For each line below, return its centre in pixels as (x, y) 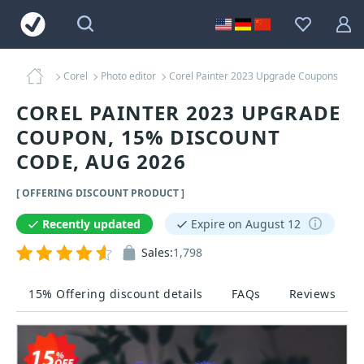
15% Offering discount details (116, 294)
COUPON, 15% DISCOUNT (148, 137)
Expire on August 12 (246, 224)
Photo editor (128, 76)
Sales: (157, 252)
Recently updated (91, 224)
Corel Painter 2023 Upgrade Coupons (253, 76)
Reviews (312, 294)
